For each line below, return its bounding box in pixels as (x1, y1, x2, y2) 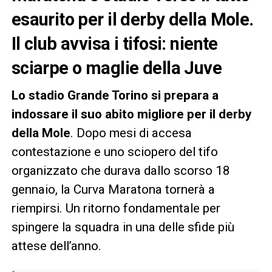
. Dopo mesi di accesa (70, 125, 192, 140)
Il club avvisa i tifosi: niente (11, 33, 218, 54)
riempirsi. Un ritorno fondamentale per (11, 200, 220, 216)
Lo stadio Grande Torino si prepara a (11, 87, 219, 103)
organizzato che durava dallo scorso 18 (11, 163, 230, 178)
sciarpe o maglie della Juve (11, 57, 222, 78)
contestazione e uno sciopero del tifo (11, 144, 218, 159)
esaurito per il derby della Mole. (11, 8, 254, 30)
